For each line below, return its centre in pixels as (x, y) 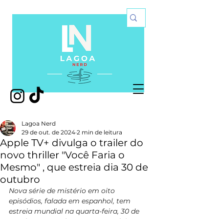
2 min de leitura (99, 132)
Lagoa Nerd (39, 123)
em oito (102, 191)
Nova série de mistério (47, 191)
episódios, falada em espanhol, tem (71, 201)
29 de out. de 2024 (48, 132)
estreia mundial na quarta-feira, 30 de (75, 211)
